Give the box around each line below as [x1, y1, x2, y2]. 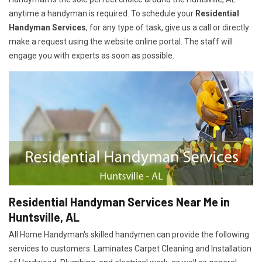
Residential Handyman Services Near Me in [9, 195, 230, 209]
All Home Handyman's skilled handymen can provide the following [9, 230, 249, 240]
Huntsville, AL [9, 210, 80, 225]
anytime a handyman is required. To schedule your [9, 9, 195, 18]
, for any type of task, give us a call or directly [86, 23, 249, 32]
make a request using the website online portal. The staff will [9, 37, 233, 46]
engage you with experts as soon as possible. [9, 51, 174, 60]
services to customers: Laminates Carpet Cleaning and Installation [9, 244, 251, 254]
